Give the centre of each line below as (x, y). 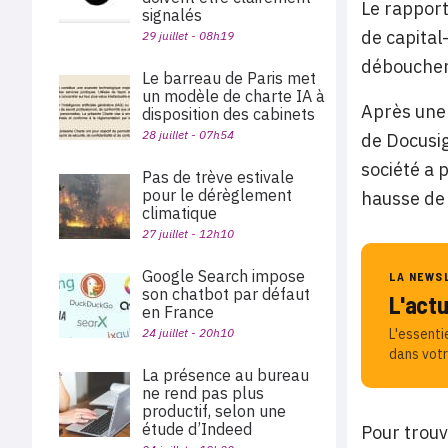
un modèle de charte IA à (233, 96)
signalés (172, 15)
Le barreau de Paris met (229, 78)
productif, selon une (214, 411)
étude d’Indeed (197, 429)
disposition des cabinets (232, 114)
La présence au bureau (225, 375)
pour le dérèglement (217, 195)
